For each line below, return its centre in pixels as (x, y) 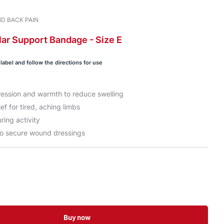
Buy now (77, 217)
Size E (108, 40)
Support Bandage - (53, 40)
